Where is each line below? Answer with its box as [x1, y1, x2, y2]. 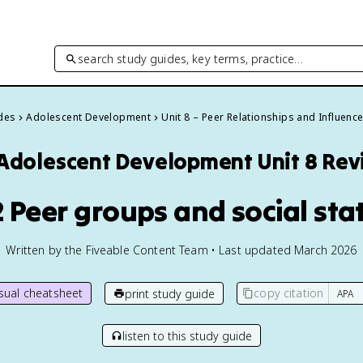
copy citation [254, 285, 324, 301]
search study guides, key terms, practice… [78, 50, 304, 66]
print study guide [125, 285, 216, 301]
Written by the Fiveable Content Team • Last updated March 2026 [6, 242, 357, 258]
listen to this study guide [122, 327, 252, 344]
